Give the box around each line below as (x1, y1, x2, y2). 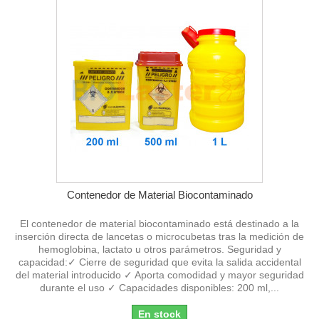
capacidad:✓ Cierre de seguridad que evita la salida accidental (18, 256, 301, 268)
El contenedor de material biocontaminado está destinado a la (20, 217, 299, 229)
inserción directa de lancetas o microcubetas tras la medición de (15, 230, 304, 242)
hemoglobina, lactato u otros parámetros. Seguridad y (38, 243, 281, 255)
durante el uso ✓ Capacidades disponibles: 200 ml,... (40, 281, 279, 293)
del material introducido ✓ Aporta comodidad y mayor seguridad (15, 268, 304, 281)
